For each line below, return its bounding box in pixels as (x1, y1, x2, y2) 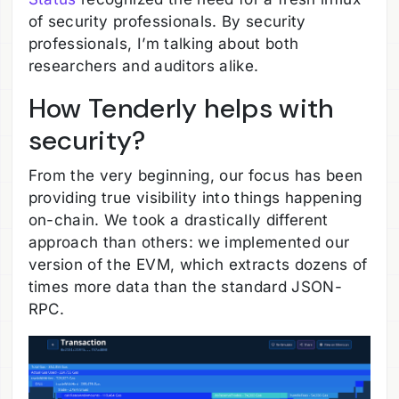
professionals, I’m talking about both (28, 35, 299, 53)
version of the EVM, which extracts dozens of (28, 255, 368, 273)
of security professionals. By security (28, 12, 306, 31)
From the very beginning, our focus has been (28, 166, 363, 184)
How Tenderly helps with (28, 91, 334, 126)
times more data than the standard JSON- (28, 277, 343, 296)
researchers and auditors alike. (28, 57, 259, 76)
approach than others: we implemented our (28, 232, 350, 251)
